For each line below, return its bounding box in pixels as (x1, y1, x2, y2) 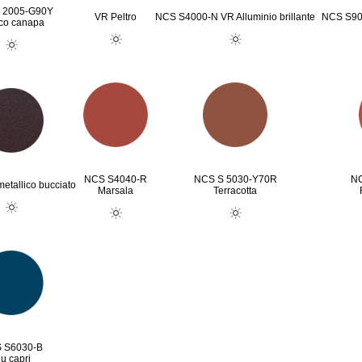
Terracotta (213, 185, 257, 196)
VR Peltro (95, 11, 137, 23)
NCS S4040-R (84, 174, 147, 185)
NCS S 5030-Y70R (193, 174, 277, 185)
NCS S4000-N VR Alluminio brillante (155, 11, 315, 23)
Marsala (98, 185, 133, 196)
